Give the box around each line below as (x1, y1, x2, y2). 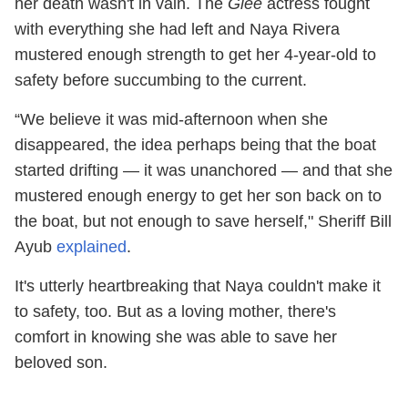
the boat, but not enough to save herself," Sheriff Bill (15, 211, 392, 230)
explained (56, 237, 127, 256)
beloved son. (15, 352, 107, 372)
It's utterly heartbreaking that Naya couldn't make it (15, 276, 381, 295)
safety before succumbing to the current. (15, 70, 307, 89)
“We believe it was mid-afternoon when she (15, 109, 328, 128)
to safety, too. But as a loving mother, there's (15, 301, 336, 321)
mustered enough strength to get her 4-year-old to (15, 45, 376, 64)
